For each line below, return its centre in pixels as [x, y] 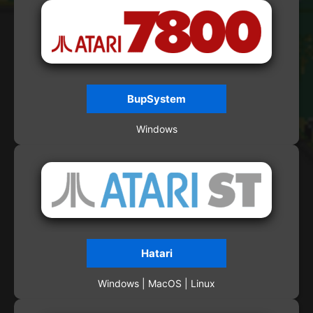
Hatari [156, 254]
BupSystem [156, 99]
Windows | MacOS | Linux [156, 284]
